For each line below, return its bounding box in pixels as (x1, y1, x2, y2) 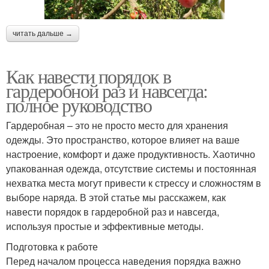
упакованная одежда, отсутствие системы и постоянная (6, 162, 256, 176)
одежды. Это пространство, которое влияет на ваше (6, 133, 240, 147)
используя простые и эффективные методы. (6, 219, 204, 234)
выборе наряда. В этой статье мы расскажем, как (6, 190, 226, 205)
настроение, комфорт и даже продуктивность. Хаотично (6, 147, 255, 162)
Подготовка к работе (6, 240, 98, 254)
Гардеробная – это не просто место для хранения (6, 118, 228, 133)
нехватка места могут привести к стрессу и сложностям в (6, 176, 261, 190)
